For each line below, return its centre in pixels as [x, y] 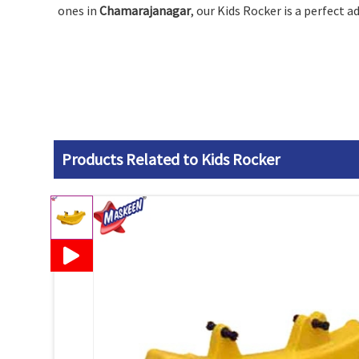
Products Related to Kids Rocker [171, 159]
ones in [79, 10]
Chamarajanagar [145, 10]
